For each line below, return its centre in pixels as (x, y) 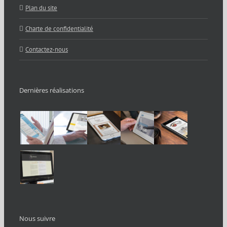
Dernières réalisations (52, 90)
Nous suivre (37, 219)
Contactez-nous (47, 50)
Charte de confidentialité (59, 29)
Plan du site (41, 8)
